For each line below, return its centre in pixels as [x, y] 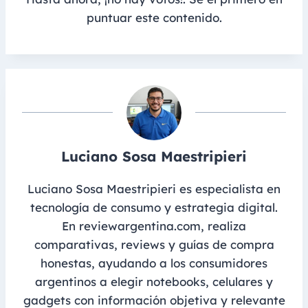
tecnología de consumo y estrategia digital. [154, 208]
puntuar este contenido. [154, 17]
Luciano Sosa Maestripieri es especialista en [154, 189]
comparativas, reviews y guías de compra [154, 245]
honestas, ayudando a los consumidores [154, 263]
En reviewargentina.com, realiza [154, 226]
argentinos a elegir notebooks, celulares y [154, 282]
